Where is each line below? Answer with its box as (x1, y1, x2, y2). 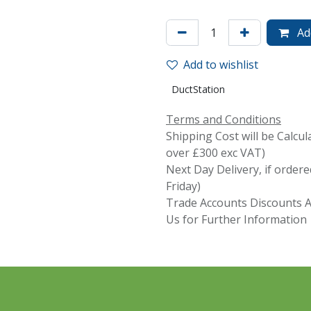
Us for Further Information (166, 212, 307, 227)
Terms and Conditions (166, 112, 281, 127)
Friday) (166, 178, 201, 194)
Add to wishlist (183, 57, 258, 72)
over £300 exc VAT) (166, 145, 265, 160)
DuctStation (171, 83, 225, 96)
